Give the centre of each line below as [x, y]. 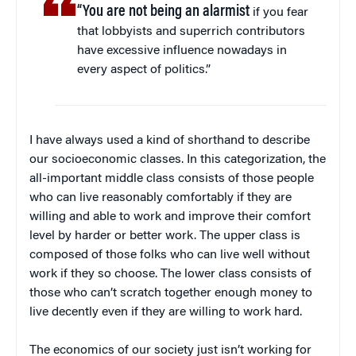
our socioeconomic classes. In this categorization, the [178, 159]
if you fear [279, 12]
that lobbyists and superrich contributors [192, 31]
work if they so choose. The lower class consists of [170, 274]
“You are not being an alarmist [164, 12]
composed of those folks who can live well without [170, 255]
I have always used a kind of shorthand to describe [170, 140]
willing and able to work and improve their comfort [170, 217]
